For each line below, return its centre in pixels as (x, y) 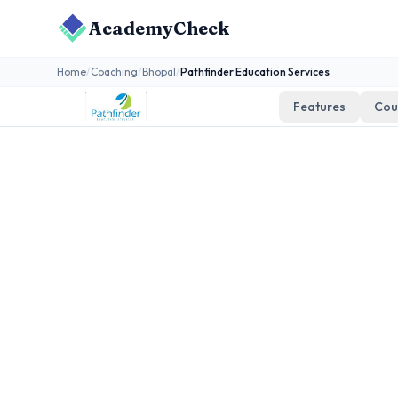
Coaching (114, 72)
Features (319, 107)
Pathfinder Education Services (255, 72)
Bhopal (159, 72)
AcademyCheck (159, 28)
